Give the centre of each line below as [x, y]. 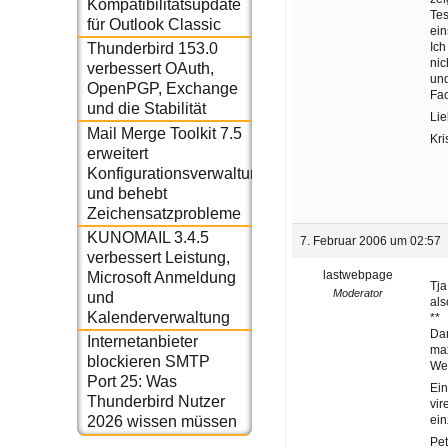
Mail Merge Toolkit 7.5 [164, 133]
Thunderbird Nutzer [155, 402]
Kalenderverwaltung [158, 317]
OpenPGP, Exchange [162, 89]
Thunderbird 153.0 [152, 49]
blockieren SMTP [148, 362]
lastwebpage [357, 274]
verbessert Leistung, [158, 257]
